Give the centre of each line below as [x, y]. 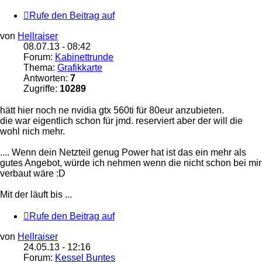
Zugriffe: [42, 89]
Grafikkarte [80, 68]
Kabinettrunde [84, 57]
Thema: [40, 68]
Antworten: [47, 78]
